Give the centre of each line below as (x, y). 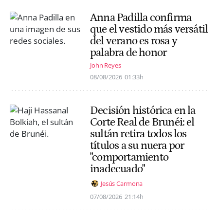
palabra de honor (128, 52)
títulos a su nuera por (137, 146)
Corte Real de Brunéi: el (142, 122)
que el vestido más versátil (149, 29)
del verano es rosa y (134, 41)
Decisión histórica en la (143, 111)
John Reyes (106, 65)
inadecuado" (118, 169)
